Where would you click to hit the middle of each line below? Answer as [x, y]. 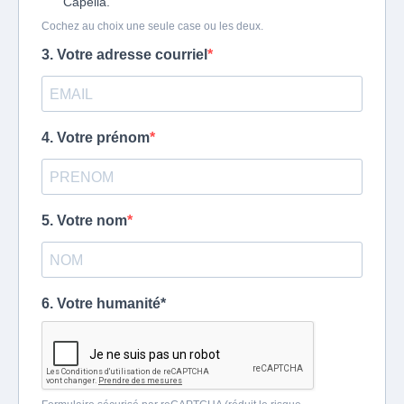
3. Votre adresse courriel [124, 55]
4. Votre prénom [96, 138]
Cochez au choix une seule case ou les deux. [152, 27]
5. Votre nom [84, 221]
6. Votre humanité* [104, 304]
